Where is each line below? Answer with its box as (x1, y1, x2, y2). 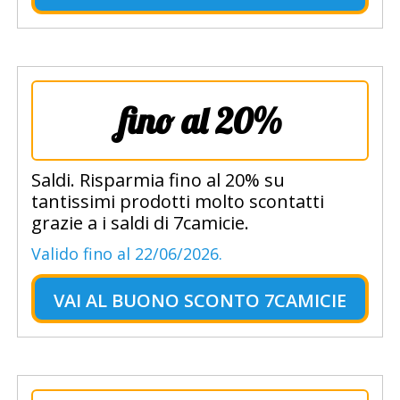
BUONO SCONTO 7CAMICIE (111, 288, 346, 313)
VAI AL (53, 288, 107, 313)
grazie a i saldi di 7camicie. (30, 211, 249, 236)
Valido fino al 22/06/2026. (30, 243, 222, 265)
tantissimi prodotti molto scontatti (30, 189, 324, 214)
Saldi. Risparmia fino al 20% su (30, 168, 285, 193)
